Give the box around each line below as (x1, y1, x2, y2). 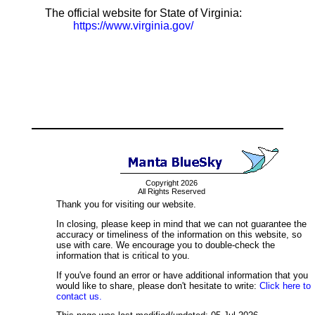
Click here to (259, 280, 311, 291)
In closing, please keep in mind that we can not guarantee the (56, 218, 307, 229)
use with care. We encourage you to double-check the (56, 239, 275, 250)
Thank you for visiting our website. (56, 199, 196, 210)
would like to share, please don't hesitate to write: (56, 280, 259, 291)
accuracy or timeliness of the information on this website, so (56, 229, 302, 240)
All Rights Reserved (137, 187, 205, 195)
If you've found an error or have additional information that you (56, 269, 308, 281)
